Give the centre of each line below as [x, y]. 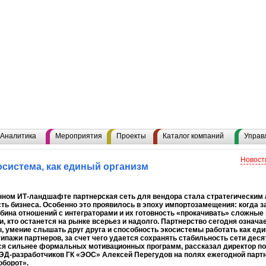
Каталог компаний [193, 136]
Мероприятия [79, 136]
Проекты [131, 136]
